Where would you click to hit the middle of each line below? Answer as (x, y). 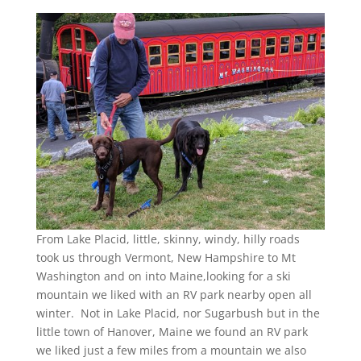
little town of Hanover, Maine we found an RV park (172, 331)
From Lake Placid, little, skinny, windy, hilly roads (168, 239)
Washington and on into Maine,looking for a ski (163, 276)
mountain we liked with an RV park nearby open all (174, 294)
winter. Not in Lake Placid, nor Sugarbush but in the (178, 313)
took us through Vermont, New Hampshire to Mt (166, 257)
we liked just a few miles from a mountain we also (171, 350)
